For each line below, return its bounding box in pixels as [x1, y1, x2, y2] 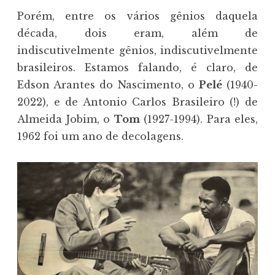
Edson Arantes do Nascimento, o [17, 78, 199, 91]
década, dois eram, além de [17, 26, 258, 39]
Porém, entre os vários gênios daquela [17, 9, 258, 22]
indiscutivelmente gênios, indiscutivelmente [17, 44, 258, 56]
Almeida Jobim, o [17, 112, 114, 125]
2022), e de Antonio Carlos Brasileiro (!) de [17, 95, 258, 108]
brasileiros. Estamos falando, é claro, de [17, 61, 258, 74]
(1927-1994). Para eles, [139, 112, 258, 125]
